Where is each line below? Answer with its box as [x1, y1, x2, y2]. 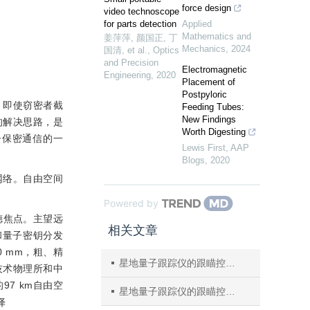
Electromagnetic [182, 64, 247, 75]
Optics [153, 45, 179, 55]
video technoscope [104, 6, 179, 17]
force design [182, 3, 231, 13]
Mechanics [182, 44, 226, 54]
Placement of [182, 77, 235, 87]
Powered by [104, 197, 158, 209]
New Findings [182, 114, 236, 125]
